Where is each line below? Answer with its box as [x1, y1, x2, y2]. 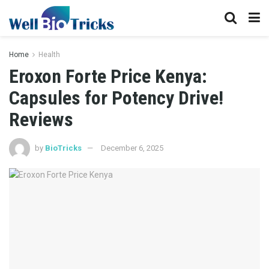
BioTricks [45, 143, 82, 153]
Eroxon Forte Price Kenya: [9, 65, 207, 88]
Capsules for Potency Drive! [9, 86, 223, 109]
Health [38, 50, 60, 59]
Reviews [9, 108, 73, 131]
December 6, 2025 [101, 143, 163, 153]
